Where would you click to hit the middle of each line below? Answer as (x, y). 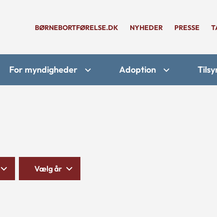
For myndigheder (43, 70)
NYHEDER (146, 28)
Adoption (138, 70)
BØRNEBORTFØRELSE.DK (77, 28)
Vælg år (48, 169)
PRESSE (187, 28)
